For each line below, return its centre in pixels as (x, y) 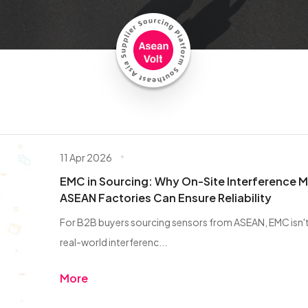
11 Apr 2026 (86, 157)
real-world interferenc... (113, 242)
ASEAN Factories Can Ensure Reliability (165, 198)
